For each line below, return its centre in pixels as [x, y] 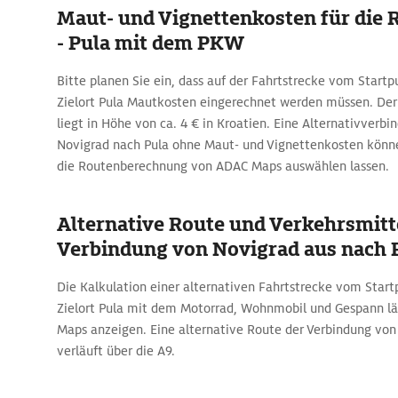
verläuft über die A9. [116, 351]
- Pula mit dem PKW [151, 43]
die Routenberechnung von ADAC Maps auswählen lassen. [223, 166]
